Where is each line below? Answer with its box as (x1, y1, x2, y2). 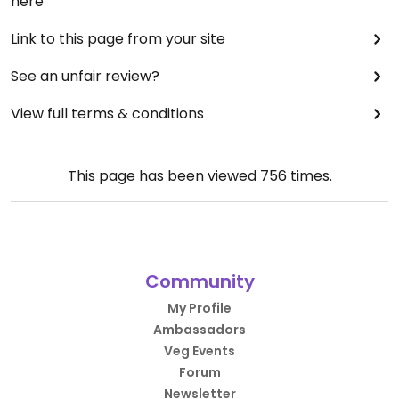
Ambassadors (153, 321, 246, 339)
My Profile (167, 299, 232, 318)
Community (144, 269, 255, 295)
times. (286, 166, 332, 187)
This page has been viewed (67, 166, 260, 187)
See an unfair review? (11, 66, 159, 87)
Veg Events (164, 342, 235, 361)
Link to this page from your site (11, 28, 225, 50)
